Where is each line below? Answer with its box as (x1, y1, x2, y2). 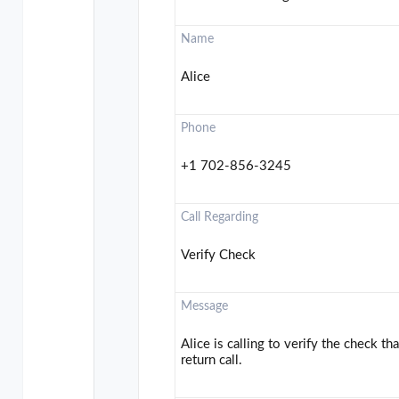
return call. (181, 354, 243, 368)
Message (181, 300, 229, 313)
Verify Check (181, 248, 256, 263)
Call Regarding (181, 211, 259, 224)
